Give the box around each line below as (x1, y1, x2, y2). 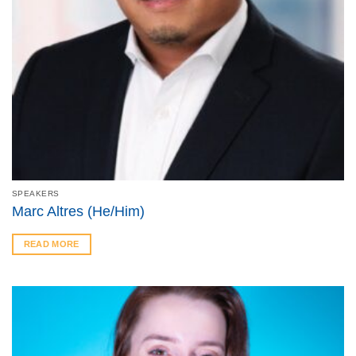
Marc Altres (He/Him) (11, 203, 145, 220)
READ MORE (23, 239, 79, 250)
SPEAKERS (11, 188, 60, 198)
